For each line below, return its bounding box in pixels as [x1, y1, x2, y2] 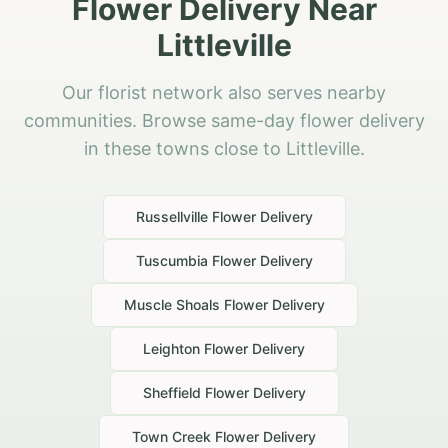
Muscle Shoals [123, 296, 220, 314]
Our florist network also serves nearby [62, 82, 386, 104]
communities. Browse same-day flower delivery [23, 110, 425, 132]
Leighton [143, 340, 200, 358]
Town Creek [132, 428, 211, 446]
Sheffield [142, 384, 201, 402]
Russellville [135, 208, 208, 226]
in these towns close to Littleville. [83, 138, 365, 160]
